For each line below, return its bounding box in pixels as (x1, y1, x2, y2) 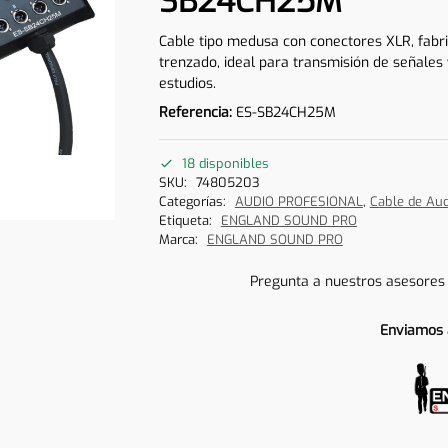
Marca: (158, 231, 202, 249)
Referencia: (158, 102, 236, 122)
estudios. (158, 73, 216, 93)
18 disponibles (181, 155, 269, 173)
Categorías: (158, 193, 230, 211)
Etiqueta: (158, 212, 216, 230)
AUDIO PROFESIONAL (234, 193, 363, 211)
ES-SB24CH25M (235, 102, 336, 122)
